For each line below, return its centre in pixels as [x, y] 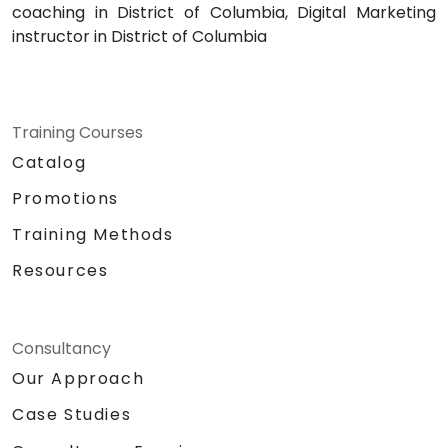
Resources [60, 271]
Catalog [49, 163]
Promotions [65, 199]
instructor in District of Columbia [139, 37]
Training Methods [93, 235]
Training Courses [77, 133]
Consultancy [61, 349]
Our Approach [78, 379]
